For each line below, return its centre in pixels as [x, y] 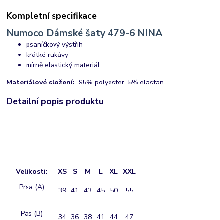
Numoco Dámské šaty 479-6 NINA [85, 33]
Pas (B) [31, 214]
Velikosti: [31, 172]
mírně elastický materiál [63, 65]
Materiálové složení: [43, 82]
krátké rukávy [47, 55]
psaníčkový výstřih [55, 44]
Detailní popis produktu [55, 101]
